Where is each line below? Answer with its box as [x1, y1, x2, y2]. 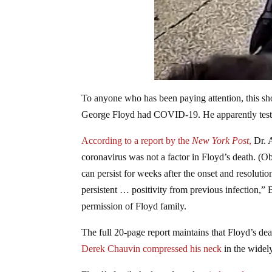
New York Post [192, 135, 250, 146]
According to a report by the [81, 135, 192, 146]
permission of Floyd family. [81, 200, 187, 211]
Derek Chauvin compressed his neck [81, 243, 222, 254]
